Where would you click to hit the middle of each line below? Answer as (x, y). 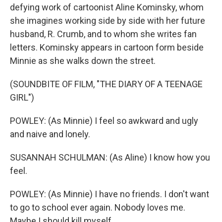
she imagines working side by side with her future (108, 21)
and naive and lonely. (50, 134)
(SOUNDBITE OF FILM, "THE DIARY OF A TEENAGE (106, 84)
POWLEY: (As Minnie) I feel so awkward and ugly (104, 121)
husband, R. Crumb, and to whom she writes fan (103, 34)
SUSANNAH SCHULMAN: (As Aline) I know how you (110, 157)
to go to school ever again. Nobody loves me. (98, 207)
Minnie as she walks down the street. (83, 61)
